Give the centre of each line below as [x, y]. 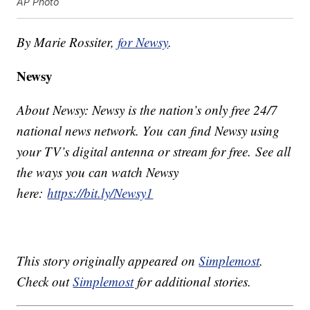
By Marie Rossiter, [67, 42]
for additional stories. [193, 282]
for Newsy [143, 42]
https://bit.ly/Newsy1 [100, 193]
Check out [45, 282]
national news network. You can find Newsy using [148, 131]
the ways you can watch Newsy [98, 172]
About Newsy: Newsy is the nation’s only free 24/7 [147, 110]
